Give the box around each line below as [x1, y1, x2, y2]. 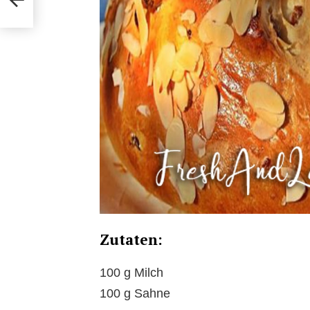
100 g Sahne [100, 286, 170, 301]
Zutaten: [100, 230, 163, 250]
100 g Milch [100, 266, 163, 280]
